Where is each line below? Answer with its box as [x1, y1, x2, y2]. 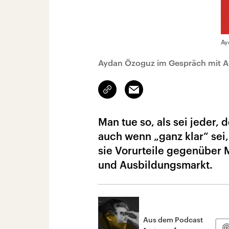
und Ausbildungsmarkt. [98, 158, 213, 171]
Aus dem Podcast [143, 215, 203, 224]
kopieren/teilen [107, 90, 156, 98]
